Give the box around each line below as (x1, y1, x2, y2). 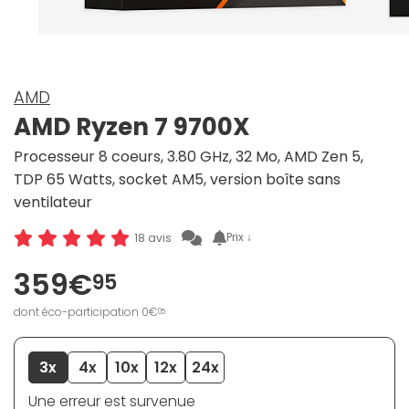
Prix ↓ (226, 229, 253, 246)
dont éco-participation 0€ (14, 304, 158, 320)
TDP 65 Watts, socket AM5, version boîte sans (14, 169, 341, 191)
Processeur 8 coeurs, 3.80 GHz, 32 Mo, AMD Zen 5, (14, 146, 363, 168)
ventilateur (14, 192, 92, 214)
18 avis (133, 229, 172, 246)
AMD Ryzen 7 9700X (14, 110, 250, 144)
